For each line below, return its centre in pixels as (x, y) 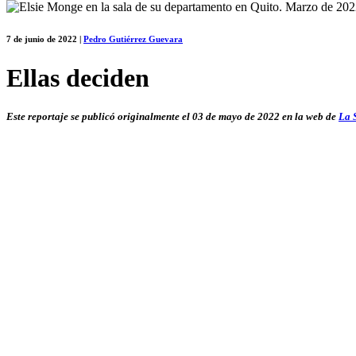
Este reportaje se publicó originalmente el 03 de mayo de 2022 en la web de (172, 117)
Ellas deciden (78, 77)
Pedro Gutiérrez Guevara (133, 39)
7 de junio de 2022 (42, 39)
